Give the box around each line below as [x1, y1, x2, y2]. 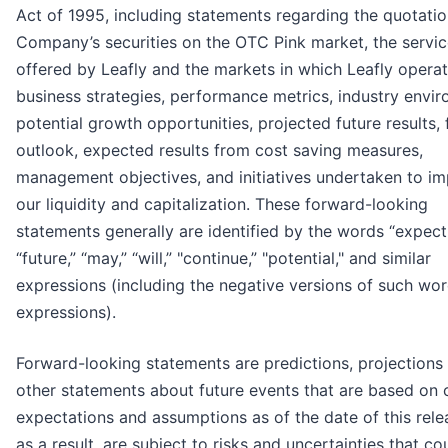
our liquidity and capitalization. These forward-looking [16, 194, 428, 215]
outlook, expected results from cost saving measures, [16, 140, 423, 161]
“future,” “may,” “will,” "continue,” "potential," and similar [16, 248, 431, 269]
